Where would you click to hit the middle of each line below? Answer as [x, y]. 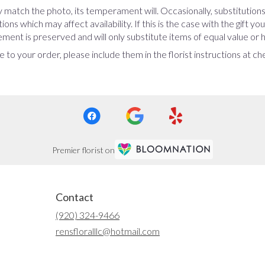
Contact [75, 197]
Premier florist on [83, 150]
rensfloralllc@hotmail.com [108, 231]
